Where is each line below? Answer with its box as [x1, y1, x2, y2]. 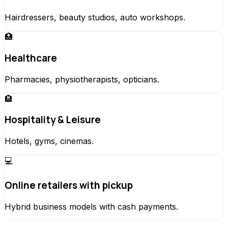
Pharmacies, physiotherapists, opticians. [5, 74, 159, 84]
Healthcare [5, 51, 57, 65]
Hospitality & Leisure [5, 113, 101, 127]
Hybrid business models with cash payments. [5, 201, 178, 212]
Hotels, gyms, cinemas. [5, 136, 94, 147]
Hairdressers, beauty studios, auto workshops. [5, 12, 185, 23]
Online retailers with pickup [5, 178, 133, 192]
